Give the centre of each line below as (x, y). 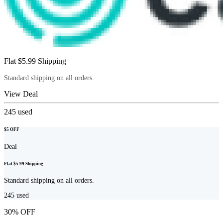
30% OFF (20, 212)
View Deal (21, 94)
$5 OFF (12, 130)
